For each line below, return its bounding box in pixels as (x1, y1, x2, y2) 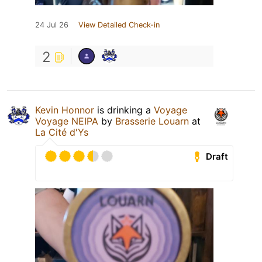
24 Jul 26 (35, 20, 68, 30)
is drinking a (94, 104, 154, 116)
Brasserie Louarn (115, 115, 189, 127)
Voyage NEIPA (35, 115, 98, 127)
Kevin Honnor (35, 104, 94, 116)
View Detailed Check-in (78, 20, 160, 30)
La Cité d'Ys (35, 126, 88, 139)
